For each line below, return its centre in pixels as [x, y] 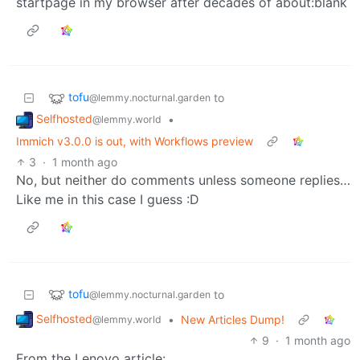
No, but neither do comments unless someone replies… [183, 180]
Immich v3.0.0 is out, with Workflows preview [135, 141]
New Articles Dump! [233, 319]
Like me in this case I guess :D [108, 199]
